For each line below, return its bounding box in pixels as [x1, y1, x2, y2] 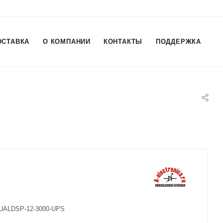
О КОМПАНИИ [43, 38, 91, 45]
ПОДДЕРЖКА [155, 38, 202, 45]
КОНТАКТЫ [103, 38, 143, 45]
